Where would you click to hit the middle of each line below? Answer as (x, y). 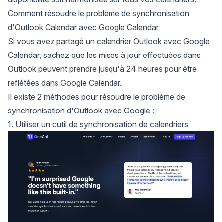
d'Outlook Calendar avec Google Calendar (83, 27)
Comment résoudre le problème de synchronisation (99, 13)
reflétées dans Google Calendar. (65, 83)
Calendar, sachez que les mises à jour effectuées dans (104, 55)
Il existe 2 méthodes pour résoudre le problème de (97, 97)
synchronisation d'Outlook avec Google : (81, 111)
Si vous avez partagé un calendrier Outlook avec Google (109, 41)
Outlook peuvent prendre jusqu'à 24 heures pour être (102, 69)
